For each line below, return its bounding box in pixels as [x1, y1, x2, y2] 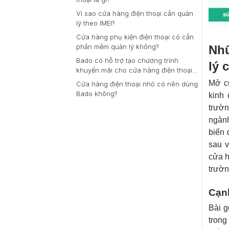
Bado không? [76, 90, 118, 98]
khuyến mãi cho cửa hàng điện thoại [76, 66, 192, 74]
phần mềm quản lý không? [76, 43, 159, 51]
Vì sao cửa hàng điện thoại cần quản [76, 10, 193, 17]
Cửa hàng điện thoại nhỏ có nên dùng [76, 80, 198, 88]
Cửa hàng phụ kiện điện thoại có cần [76, 33, 194, 41]
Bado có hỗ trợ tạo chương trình [76, 57, 178, 64]
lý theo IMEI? [76, 19, 115, 27]
